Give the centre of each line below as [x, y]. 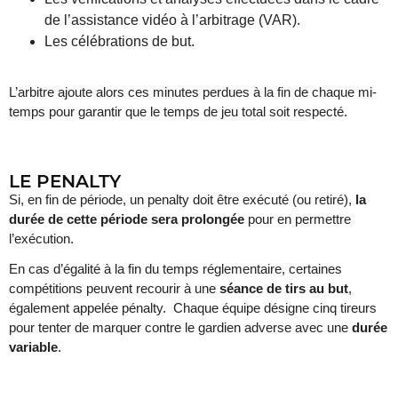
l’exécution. [41, 238]
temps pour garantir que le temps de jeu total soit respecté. [178, 111]
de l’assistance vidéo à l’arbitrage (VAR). [172, 20]
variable [33, 346]
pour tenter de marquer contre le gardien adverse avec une [180, 327]
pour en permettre [298, 219]
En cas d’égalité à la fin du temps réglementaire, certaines [175, 268]
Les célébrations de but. [119, 41]
